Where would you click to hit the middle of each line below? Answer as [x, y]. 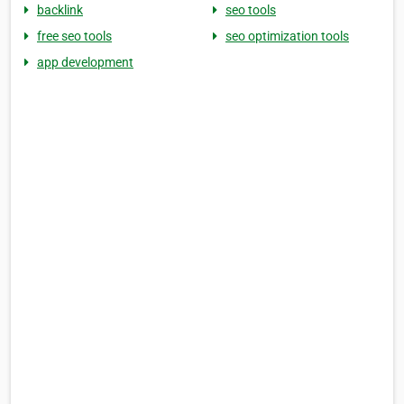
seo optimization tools [287, 37]
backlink [60, 10]
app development [85, 63]
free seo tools [74, 37]
